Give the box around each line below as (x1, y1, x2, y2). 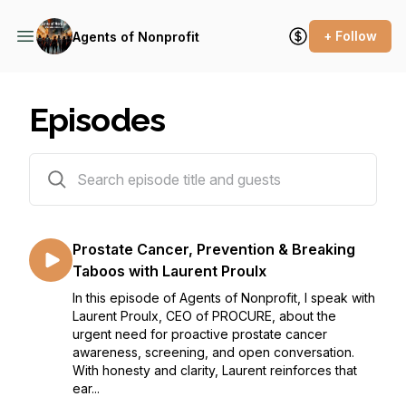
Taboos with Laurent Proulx (72, 262, 266, 280)
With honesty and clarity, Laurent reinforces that (72, 362, 357, 378)
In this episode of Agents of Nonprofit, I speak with (72, 290, 375, 305)
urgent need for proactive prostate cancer (72, 326, 327, 342)
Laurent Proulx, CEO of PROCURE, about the (72, 308, 336, 324)
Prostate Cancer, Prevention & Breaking (72, 240, 355, 258)
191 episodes (28, 157, 105, 172)
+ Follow (324, 28, 377, 43)
